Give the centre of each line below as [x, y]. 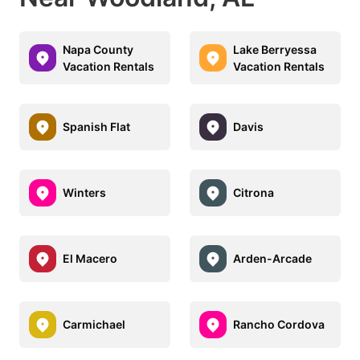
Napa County [98, 49]
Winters [84, 193]
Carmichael [94, 325]
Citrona [254, 193]
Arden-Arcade [272, 259]
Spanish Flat [96, 127]
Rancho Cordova [279, 325]
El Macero [90, 259]
